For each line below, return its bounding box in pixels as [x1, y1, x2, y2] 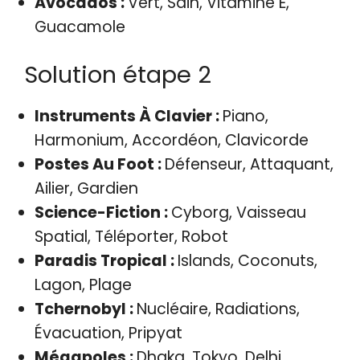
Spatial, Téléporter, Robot [34, 225, 228, 247]
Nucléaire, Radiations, [136, 297, 300, 320]
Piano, [222, 104, 268, 127]
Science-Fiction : [34, 201, 171, 223]
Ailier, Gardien [34, 177, 138, 199]
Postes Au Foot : [34, 153, 165, 175]
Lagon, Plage [34, 273, 132, 296]
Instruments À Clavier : [34, 104, 223, 127]
